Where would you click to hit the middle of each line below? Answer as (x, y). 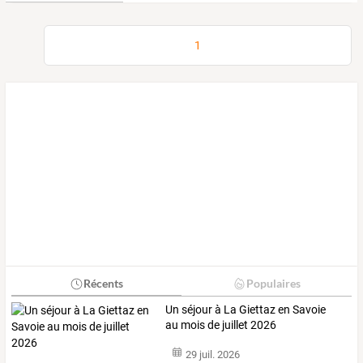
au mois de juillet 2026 (221, 325)
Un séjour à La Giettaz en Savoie (246, 310)
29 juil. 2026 (212, 354)
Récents (103, 284)
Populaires (273, 284)
